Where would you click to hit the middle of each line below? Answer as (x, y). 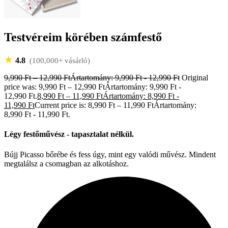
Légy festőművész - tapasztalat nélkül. (69, 134)
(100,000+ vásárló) (59, 61)
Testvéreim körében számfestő (83, 37)
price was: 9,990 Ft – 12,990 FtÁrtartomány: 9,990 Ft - (93, 87)
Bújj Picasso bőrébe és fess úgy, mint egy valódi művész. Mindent (110, 154)
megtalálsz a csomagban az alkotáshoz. (66, 163)
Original (195, 78)
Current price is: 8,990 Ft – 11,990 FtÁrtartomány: (116, 105)
